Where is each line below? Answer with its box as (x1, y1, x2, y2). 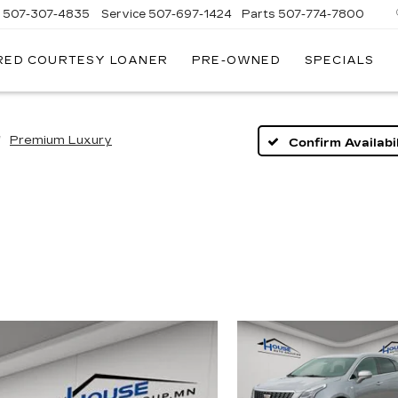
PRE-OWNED (192, 54, 281, 68)
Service (101, 7, 147, 20)
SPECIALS (304, 54, 375, 68)
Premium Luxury (10, 133, 112, 147)
